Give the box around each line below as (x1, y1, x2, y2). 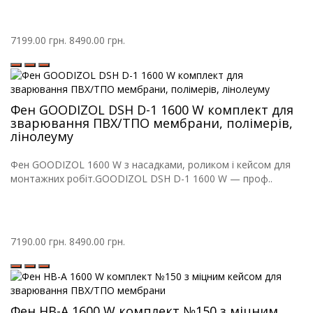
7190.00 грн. (10, 235, 66, 249)
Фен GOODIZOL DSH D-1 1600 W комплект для (10, 101, 293, 119)
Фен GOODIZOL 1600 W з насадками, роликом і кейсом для (10, 158, 291, 172)
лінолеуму (10, 128, 73, 145)
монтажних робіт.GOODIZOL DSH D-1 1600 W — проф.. (10, 172, 272, 186)
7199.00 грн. (10, 34, 66, 48)
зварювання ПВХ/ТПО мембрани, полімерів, (10, 115, 293, 132)
